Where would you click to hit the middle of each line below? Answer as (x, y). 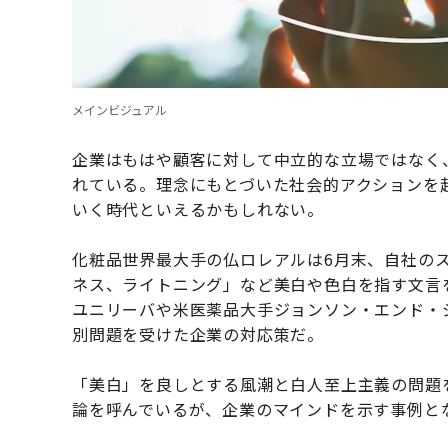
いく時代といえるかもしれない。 (198, 209)
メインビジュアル (119, 110)
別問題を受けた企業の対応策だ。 (198, 334)
